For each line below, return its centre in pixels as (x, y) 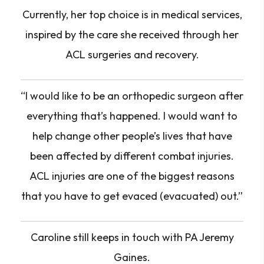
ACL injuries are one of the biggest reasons (132, 176)
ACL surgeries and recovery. (132, 55)
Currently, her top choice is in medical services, (132, 14)
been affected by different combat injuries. (132, 156)
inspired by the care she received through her (132, 34)
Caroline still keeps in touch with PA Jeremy (132, 237)
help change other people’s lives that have (132, 136)
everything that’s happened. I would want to (132, 116)
